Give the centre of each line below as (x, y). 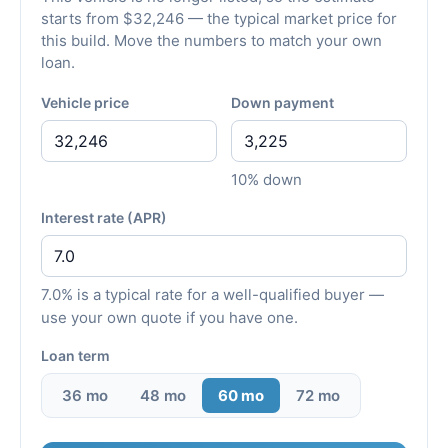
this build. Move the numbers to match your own (211, 40)
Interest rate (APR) (104, 217)
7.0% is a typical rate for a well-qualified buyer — (212, 294)
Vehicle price (85, 102)
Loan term (75, 355)
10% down (266, 179)
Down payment (282, 102)
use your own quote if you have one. (169, 317)
